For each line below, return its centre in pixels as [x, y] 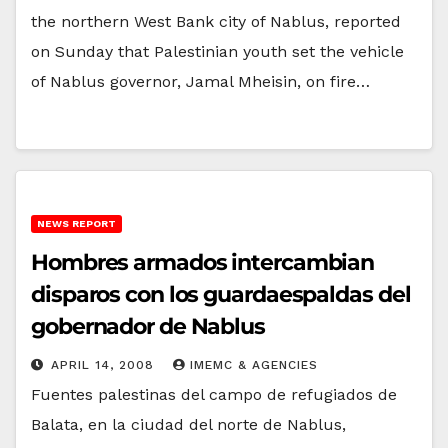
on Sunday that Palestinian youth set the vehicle [217, 51]
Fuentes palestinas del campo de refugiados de [214, 394]
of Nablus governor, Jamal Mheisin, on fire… [200, 81]
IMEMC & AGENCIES [254, 364]
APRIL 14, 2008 [105, 364]
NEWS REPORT [76, 223]
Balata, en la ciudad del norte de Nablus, [188, 424]
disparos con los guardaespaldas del [221, 294]
